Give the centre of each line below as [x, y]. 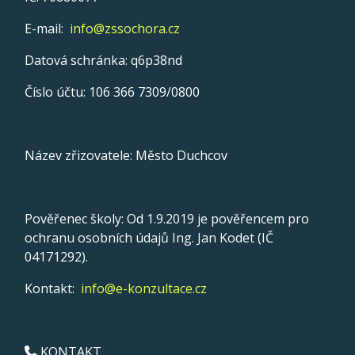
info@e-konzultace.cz [144, 289]
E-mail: [46, 29]
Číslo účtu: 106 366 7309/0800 [112, 92]
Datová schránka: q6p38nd [103, 61]
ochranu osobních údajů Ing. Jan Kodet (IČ [149, 238]
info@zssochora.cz [125, 29]
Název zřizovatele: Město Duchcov [126, 156]
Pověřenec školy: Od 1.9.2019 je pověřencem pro [167, 219]
